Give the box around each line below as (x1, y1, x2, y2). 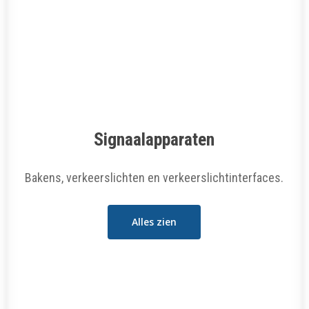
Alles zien (132, 215, 177, 228)
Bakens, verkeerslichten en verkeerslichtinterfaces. (25, 170, 284, 185)
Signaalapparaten (94, 129, 215, 150)
